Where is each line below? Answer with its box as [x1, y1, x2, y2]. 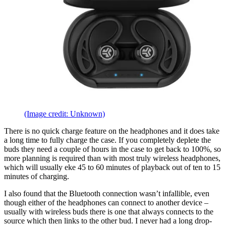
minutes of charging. [4, 172, 69, 181]
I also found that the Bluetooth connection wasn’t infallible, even [4, 189, 209, 198]
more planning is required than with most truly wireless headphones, [4, 153, 220, 162]
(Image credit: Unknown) [24, 109, 105, 118]
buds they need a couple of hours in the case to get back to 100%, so [4, 144, 221, 153]
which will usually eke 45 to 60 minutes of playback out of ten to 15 [4, 162, 220, 172]
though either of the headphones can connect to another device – [4, 198, 208, 207]
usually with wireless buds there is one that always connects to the [4, 207, 213, 216]
